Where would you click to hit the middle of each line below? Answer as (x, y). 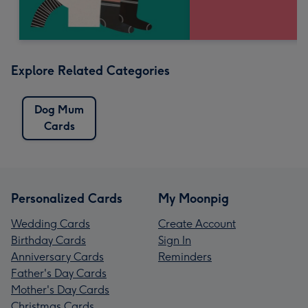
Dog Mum (59, 109)
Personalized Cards (67, 198)
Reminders (185, 256)
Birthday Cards (48, 240)
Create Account (197, 223)
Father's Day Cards (59, 273)
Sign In (175, 240)
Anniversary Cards (57, 256)
